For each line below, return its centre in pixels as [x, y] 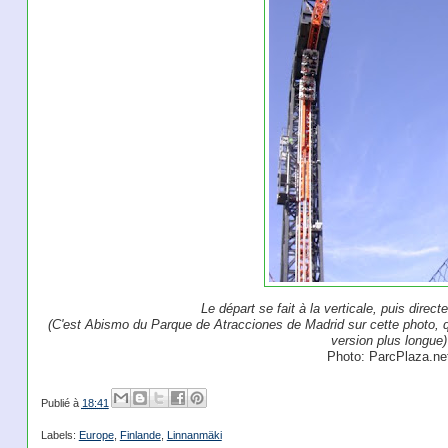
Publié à [61, 402]
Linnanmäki [194, 435]
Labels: [59, 435]
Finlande [140, 435]
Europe [96, 435]
